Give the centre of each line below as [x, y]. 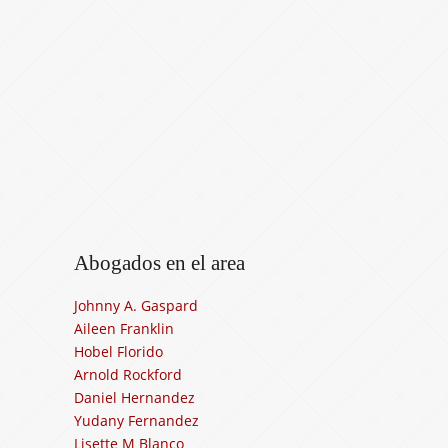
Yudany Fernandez [136, 420]
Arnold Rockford [128, 374]
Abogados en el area [159, 262]
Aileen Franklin [124, 328]
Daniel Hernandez [134, 397]
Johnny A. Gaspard [136, 305]
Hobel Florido [118, 351]
